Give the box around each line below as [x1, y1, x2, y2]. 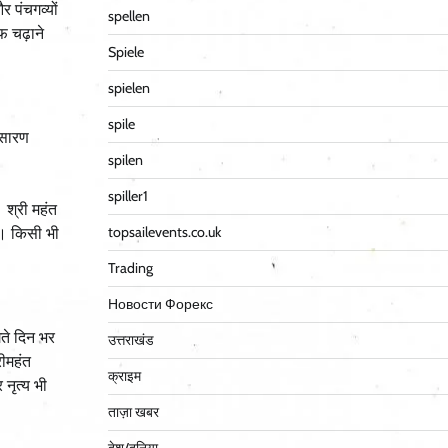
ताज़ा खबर [107, 403, 159, 422]
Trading [107, 259, 153, 278]
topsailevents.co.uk [107, 223, 221, 242]
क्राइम [107, 367, 141, 386]
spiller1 [107, 187, 148, 206]
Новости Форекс [107, 295, 213, 314]
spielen [107, 79, 150, 98]
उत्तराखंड [107, 331, 154, 350]
